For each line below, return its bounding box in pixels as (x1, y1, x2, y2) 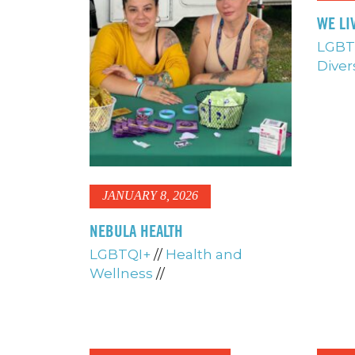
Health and (165, 246, 242, 263)
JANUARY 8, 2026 (101, 189, 198, 203)
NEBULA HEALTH (89, 220, 183, 241)
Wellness (89, 265, 153, 282)
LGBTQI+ (89, 246, 151, 263)
